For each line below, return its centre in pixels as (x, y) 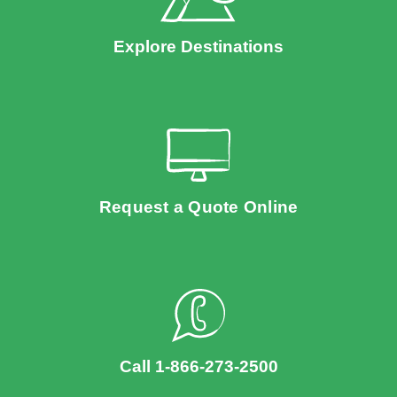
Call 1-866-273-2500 (198, 366)
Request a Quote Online (198, 206)
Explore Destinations (198, 46)
